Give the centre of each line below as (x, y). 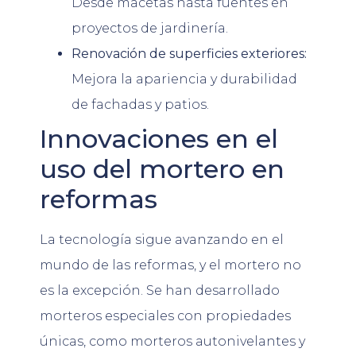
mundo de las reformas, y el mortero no (170, 265)
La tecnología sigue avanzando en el (162, 240)
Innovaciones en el (159, 139)
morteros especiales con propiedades (165, 316)
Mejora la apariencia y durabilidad (184, 79)
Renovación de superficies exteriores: (189, 54)
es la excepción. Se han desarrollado (160, 291)
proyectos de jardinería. (150, 29)
